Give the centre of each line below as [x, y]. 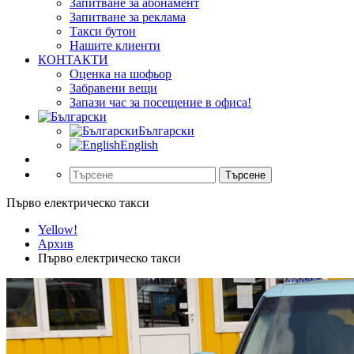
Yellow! [58, 229]
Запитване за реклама [128, 17]
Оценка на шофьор [121, 73]
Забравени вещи [113, 88]
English [139, 145]
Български [166, 130]
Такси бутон [103, 31]
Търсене [245, 175]
